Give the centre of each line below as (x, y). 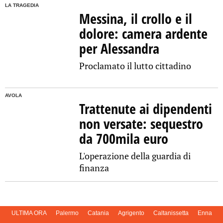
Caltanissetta (171, 213)
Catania (98, 213)
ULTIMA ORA (29, 213)
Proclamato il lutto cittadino (135, 65)
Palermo (67, 213)
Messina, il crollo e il (136, 18)
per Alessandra (119, 48)
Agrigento (131, 213)
